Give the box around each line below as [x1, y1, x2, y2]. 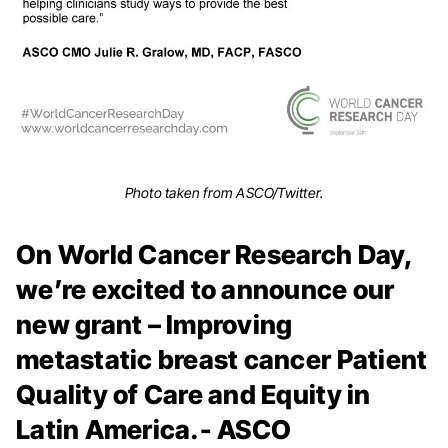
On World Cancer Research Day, [16, 239, 413, 270]
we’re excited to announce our [16, 274, 395, 305]
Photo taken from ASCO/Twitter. [124, 184, 324, 201]
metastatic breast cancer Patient [16, 344, 428, 375]
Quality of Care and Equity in [16, 379, 371, 410]
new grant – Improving [16, 309, 293, 340]
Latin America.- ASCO [16, 414, 292, 445]
